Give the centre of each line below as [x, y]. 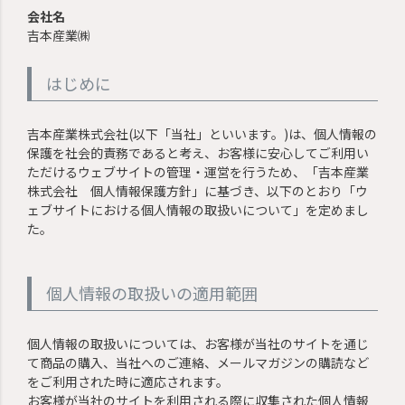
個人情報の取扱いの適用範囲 [152, 292]
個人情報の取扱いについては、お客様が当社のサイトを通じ [198, 343]
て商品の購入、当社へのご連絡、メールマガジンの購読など [198, 362]
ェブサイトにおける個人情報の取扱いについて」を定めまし [198, 209]
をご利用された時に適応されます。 [128, 381]
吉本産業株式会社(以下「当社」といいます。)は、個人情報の [202, 133]
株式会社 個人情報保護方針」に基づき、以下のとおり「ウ [198, 190]
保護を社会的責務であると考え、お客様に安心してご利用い [198, 152]
